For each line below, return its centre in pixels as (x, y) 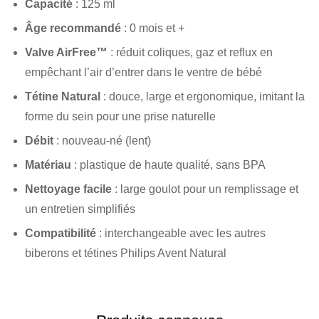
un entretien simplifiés (80, 209)
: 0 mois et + (153, 28)
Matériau (48, 164)
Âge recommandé (73, 28)
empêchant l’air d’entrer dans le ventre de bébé (143, 72)
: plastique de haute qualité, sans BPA (168, 164)
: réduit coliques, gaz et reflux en (190, 52)
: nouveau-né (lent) (102, 140)
